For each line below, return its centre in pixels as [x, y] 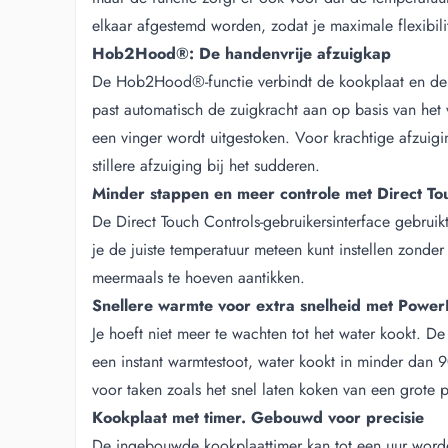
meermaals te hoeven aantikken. [198, 277]
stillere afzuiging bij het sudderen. [206, 165]
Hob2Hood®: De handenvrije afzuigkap [241, 53]
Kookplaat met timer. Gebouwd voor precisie [258, 417]
